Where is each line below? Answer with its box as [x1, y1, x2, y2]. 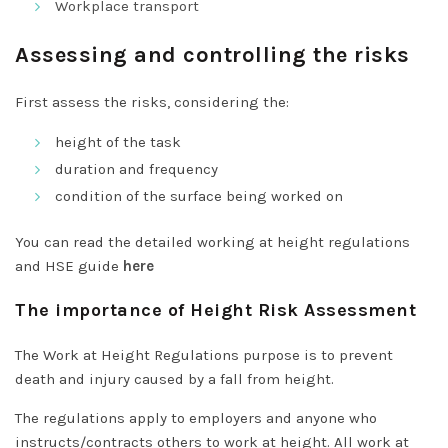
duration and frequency [55, 159, 218, 178]
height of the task [55, 132, 181, 151]
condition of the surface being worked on [55, 186, 343, 205]
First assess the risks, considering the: [15, 92, 289, 111]
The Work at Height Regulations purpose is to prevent [15, 345, 393, 364]
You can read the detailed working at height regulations [15, 232, 410, 251]
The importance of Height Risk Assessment [15, 298, 416, 321]
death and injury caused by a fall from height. [15, 369, 334, 388]
